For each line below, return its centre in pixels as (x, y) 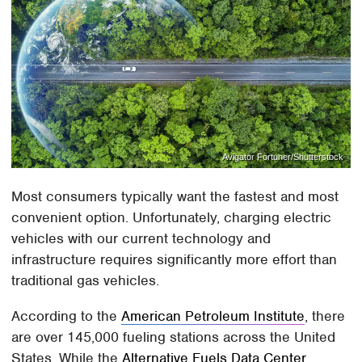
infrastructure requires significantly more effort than (175, 260)
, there (325, 316)
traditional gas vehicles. (86, 281)
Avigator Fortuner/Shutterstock (282, 157)
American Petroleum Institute (213, 316)
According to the (67, 316)
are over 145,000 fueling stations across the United (174, 337)
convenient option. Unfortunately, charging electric (172, 218)
